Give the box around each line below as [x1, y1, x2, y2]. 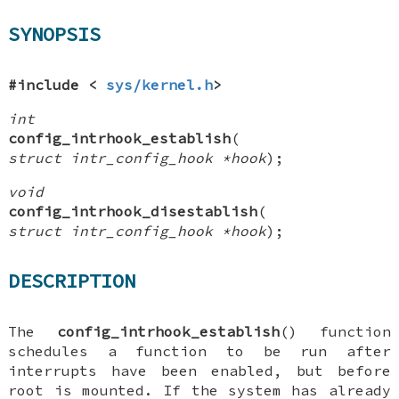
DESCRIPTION [8, 268, 136, 294]
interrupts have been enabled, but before [8, 361, 391, 379]
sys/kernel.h [106, 75, 214, 94]
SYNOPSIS [8, 21, 102, 47]
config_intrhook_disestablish [8, 201, 258, 220]
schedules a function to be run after [8, 341, 391, 360]
